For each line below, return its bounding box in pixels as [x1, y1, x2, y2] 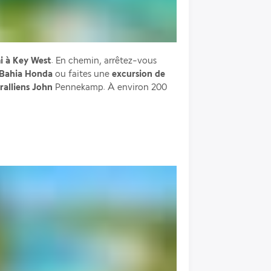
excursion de [112, 69, 165, 79]
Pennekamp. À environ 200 [53, 82, 167, 93]
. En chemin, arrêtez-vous [51, 56, 157, 66]
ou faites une [53, 69, 112, 79]
